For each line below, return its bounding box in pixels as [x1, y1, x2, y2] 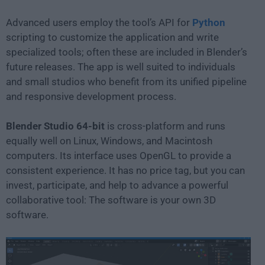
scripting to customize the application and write [6, 31, 219, 43]
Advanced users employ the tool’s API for [6, 16, 192, 28]
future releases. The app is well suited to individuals [6, 60, 235, 73]
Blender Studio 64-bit [6, 119, 105, 132]
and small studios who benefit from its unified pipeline [6, 75, 247, 88]
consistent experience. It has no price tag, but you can [6, 164, 245, 176]
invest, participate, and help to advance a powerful [6, 179, 228, 191]
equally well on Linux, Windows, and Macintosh [6, 134, 212, 147]
